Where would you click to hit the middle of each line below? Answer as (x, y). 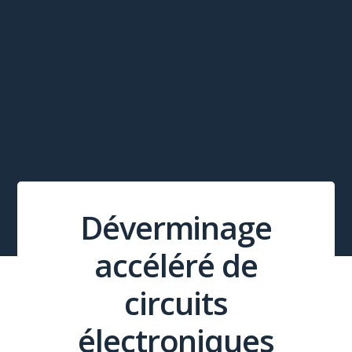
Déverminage (176, 227)
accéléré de (176, 265)
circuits (176, 302)
